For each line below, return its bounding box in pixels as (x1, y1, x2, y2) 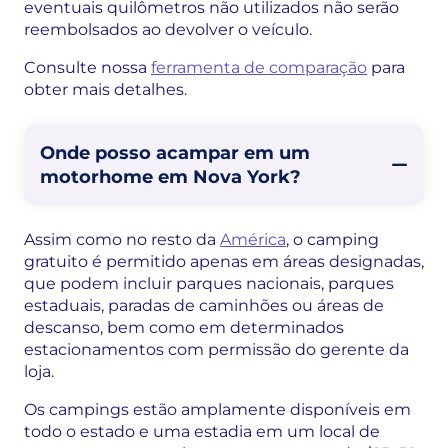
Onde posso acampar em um (40, 141, 310, 164)
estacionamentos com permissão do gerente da (24, 339, 409, 359)
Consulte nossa (24, 57, 151, 77)
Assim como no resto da (24, 229, 220, 249)
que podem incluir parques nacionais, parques (24, 273, 394, 293)
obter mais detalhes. (24, 79, 187, 99)
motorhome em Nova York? (40, 165, 301, 188)
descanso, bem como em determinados (24, 317, 344, 337)
